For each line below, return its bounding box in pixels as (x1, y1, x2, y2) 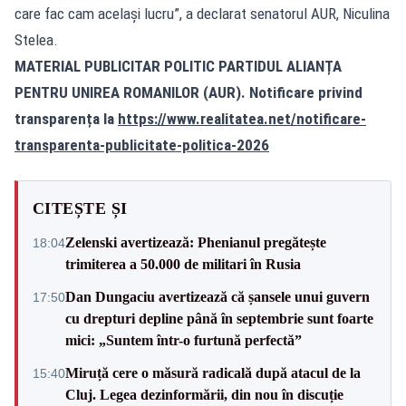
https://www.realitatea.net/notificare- (118, 109, 366, 128)
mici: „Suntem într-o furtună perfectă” (65, 332, 302, 348)
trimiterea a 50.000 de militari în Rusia (65, 256, 301, 272)
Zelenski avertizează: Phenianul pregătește (65, 234, 326, 250)
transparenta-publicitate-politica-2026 (14, 135, 269, 154)
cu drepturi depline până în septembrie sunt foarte (65, 310, 373, 326)
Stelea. (14, 30, 58, 49)
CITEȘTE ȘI (33, 198, 128, 217)
